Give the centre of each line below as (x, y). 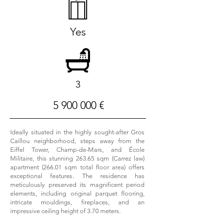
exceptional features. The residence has (77, 176)
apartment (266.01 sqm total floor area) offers (77, 167)
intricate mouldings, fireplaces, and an (77, 202)
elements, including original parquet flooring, (77, 193)
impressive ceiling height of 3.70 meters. (65, 211)
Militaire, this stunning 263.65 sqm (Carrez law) (77, 158)
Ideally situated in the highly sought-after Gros (77, 132)
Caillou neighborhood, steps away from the (77, 141)
